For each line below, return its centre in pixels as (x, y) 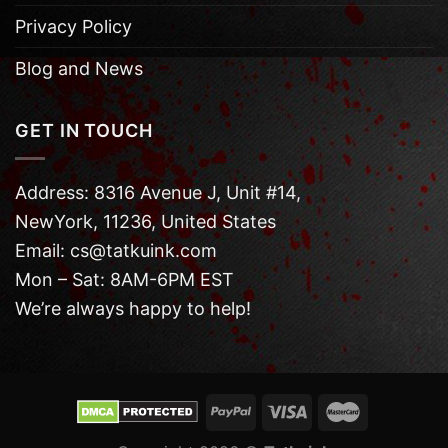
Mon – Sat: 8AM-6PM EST (124, 279)
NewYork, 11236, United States (145, 221)
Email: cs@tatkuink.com (116, 250)
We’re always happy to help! (133, 308)
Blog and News (79, 69)
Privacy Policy (73, 27)
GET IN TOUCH (84, 131)
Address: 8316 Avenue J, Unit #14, (158, 192)
